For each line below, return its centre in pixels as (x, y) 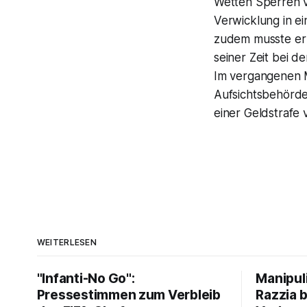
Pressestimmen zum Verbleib (128, 295)
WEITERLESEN (67, 242)
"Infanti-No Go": (86, 278)
